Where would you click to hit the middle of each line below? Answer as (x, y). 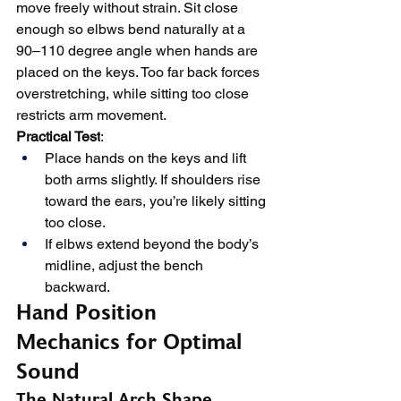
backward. (77, 287)
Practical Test (58, 137)
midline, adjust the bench (126, 265)
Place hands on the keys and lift (147, 158)
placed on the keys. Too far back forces (140, 72)
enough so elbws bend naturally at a (132, 29)
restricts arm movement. (91, 115)
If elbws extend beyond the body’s (154, 244)
